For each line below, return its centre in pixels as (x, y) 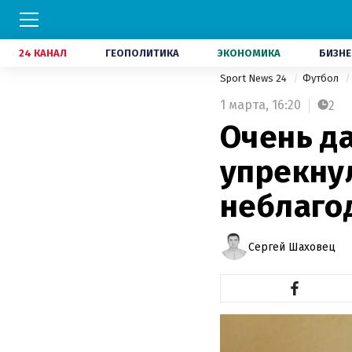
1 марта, (244, 105)
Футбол (322, 78)
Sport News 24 (255, 78)
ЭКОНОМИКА (249, 53)
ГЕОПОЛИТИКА (142, 53)
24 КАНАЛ (43, 53)
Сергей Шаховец (292, 247)
